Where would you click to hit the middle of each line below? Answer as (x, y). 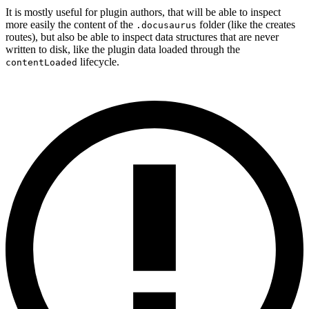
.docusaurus (166, 25)
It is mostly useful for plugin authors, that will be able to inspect (143, 12)
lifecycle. (98, 61)
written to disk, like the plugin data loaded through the (123, 49)
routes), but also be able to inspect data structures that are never (142, 37)
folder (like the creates (246, 24)
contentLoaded (41, 62)
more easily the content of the (71, 24)
